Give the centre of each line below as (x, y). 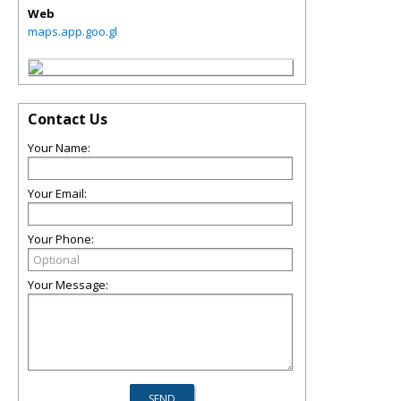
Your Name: (59, 148)
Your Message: (68, 285)
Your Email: (57, 193)
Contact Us (68, 119)
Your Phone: (61, 239)
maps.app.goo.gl (73, 31)
